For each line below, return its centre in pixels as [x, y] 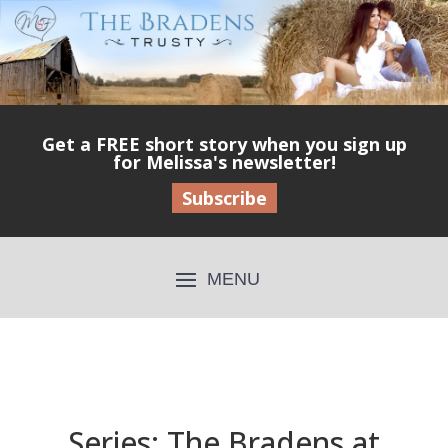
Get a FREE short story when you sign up [224, 144]
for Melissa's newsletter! [224, 162]
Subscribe [224, 198]
